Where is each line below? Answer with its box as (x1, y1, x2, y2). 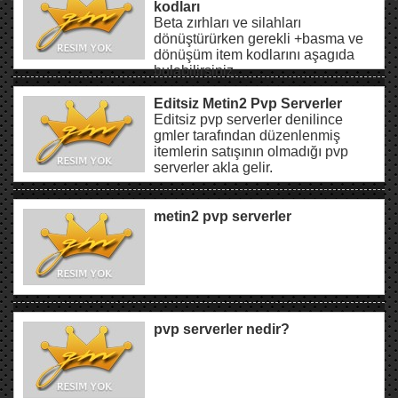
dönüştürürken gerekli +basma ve (154, 30, 363, 46)
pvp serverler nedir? (154, 321, 290, 337)
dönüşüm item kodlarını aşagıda (154, 46, 354, 62)
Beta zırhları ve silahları (154, 14, 301, 30)
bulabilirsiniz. (154, 62, 237, 78)
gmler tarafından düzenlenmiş (154, 127, 340, 143)
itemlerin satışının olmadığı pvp (154, 143, 348, 159)
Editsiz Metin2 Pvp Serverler (154, 95, 342, 111)
